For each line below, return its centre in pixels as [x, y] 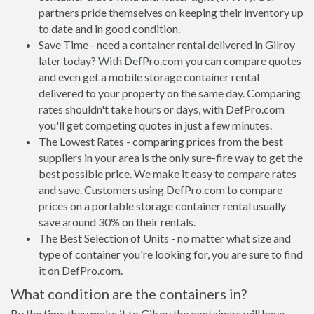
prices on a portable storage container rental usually [162, 206]
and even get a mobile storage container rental [149, 77]
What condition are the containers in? [129, 294]
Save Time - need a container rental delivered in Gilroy [167, 45]
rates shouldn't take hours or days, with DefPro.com [162, 109]
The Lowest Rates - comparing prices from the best [161, 141]
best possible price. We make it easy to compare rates [168, 173]
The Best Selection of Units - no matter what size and [165, 238]
